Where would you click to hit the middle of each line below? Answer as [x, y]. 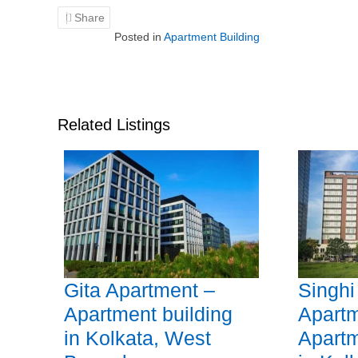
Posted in [139, 37]
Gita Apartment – [139, 290]
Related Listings [114, 125]
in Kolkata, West [137, 338]
